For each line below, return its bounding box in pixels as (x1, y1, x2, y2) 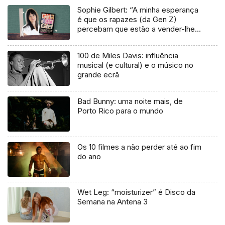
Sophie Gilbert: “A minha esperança (77, 5, 199, 15)
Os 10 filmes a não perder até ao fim (77, 142, 202, 152)
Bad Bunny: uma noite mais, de (77, 96, 183, 106)
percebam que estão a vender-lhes (77, 24, 199, 34)
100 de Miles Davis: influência (77, 50, 179, 60)
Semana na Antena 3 (77, 197, 148, 207)
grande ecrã (77, 69, 120, 79)
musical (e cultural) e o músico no (77, 60, 194, 70)
